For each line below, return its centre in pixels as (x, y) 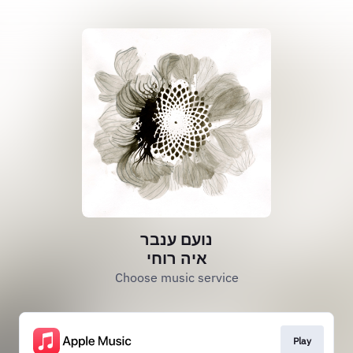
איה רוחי (176, 258)
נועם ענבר (176, 239)
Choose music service (176, 277)
